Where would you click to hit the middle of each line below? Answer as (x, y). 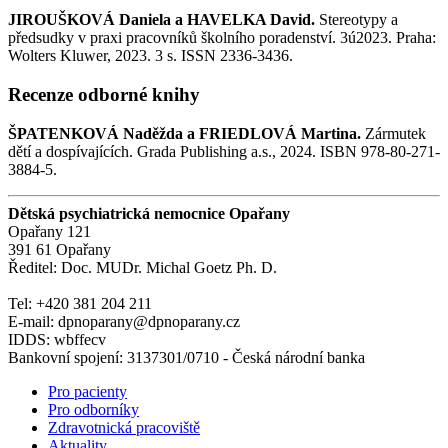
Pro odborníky (93, 409)
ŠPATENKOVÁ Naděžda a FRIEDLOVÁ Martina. (184, 133)
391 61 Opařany (59, 249)
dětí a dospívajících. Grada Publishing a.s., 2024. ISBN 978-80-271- (224, 151)
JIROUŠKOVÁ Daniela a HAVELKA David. (161, 20)
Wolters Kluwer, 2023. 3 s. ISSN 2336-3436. (150, 56)
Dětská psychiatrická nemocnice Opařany (149, 213)
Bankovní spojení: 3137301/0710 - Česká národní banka (186, 357)
